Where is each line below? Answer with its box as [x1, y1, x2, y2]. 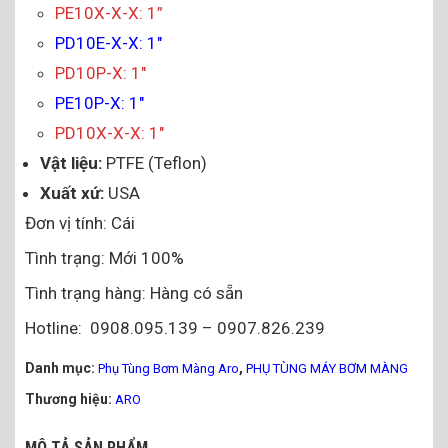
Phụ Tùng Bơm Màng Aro [98, 361, 239, 376]
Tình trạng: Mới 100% [25, 248, 184, 268]
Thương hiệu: [25, 391, 115, 407]
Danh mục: [25, 360, 98, 376]
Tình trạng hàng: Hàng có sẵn [25, 283, 243, 303]
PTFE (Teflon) [102, 153, 207, 173]
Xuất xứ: [40, 183, 104, 203]
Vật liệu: [40, 153, 102, 173]
